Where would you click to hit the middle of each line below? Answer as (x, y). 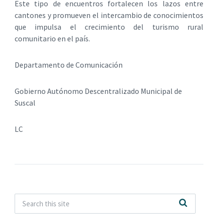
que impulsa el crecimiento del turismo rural (109, 27)
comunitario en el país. (52, 38)
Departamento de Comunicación (69, 64)
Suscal (25, 102)
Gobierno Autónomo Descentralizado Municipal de (98, 91)
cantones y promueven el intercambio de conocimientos (109, 15)
